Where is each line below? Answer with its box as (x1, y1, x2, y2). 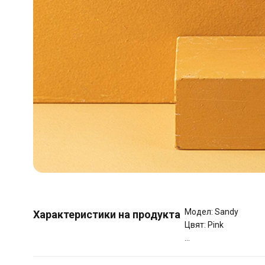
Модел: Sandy (185, 206, 239, 216)
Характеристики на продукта (33, 208, 180, 221)
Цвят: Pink (185, 219, 224, 230)
